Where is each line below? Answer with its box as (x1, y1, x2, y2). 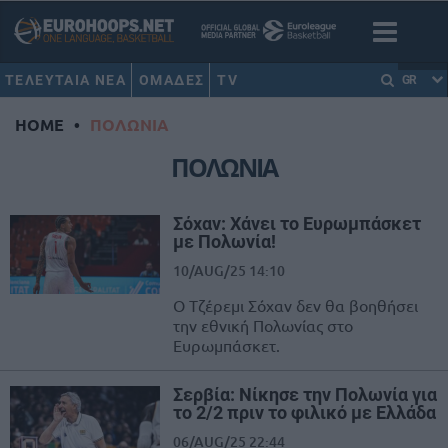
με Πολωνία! (173, 231, 276, 253)
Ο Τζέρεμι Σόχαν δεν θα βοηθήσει (173, 295, 418, 316)
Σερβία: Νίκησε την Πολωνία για (173, 384, 437, 406)
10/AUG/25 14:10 (173, 261, 285, 281)
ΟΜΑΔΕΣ (139, 72, 205, 88)
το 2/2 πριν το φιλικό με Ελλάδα (173, 402, 436, 424)
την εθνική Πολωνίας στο (173, 315, 353, 336)
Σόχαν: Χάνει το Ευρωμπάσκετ (173, 213, 421, 235)
